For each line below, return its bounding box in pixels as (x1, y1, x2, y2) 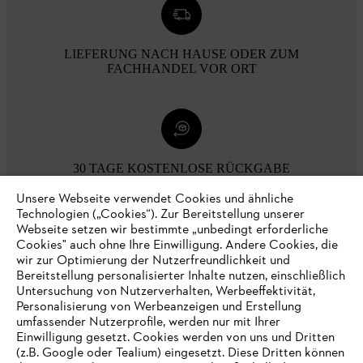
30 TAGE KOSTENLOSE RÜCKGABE (73, 160, 290, 175)
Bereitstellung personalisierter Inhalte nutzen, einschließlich (16, 267, 345, 285)
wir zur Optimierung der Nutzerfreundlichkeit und (16, 252, 290, 270)
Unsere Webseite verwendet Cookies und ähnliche (16, 190, 293, 208)
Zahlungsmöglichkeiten (114, 213, 249, 232)
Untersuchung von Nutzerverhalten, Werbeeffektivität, (16, 283, 315, 301)
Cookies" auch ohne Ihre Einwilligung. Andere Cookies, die (16, 237, 338, 254)
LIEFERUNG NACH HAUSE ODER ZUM (64, 46, 299, 61)
